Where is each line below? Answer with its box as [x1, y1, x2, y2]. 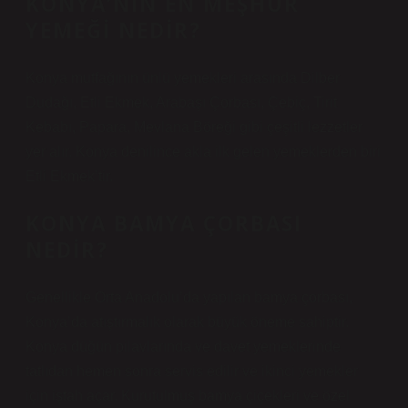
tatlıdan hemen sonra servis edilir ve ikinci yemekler [25, 363, 358, 379]
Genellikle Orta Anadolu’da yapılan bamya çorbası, [25, 290, 352, 305]
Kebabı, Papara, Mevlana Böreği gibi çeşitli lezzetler [25, 119, 362, 135]
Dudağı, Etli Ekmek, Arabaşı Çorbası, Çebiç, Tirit [25, 95, 337, 110]
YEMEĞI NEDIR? [25, 16, 201, 45]
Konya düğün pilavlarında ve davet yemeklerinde [25, 339, 341, 354]
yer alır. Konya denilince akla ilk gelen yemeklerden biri [25, 144, 381, 159]
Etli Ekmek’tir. [25, 168, 113, 184]
